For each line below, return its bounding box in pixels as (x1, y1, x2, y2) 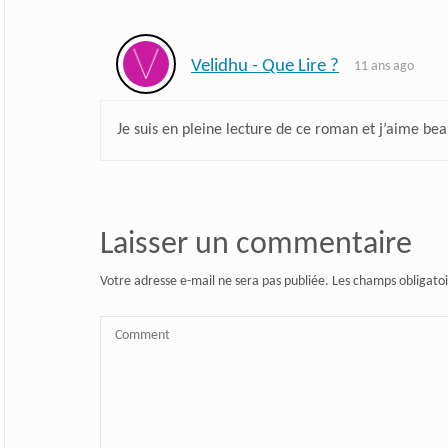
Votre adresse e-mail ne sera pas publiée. (99, 273, 329, 289)
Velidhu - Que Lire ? (191, 57, 340, 77)
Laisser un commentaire (99, 228, 412, 261)
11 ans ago (354, 59, 415, 75)
